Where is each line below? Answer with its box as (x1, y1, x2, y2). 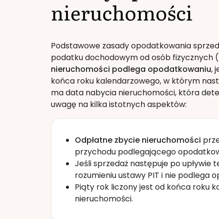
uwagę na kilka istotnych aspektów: (51, 98, 187, 110)
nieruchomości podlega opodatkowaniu (51, 63, 211, 75)
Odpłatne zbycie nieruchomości (75, 134, 201, 146)
